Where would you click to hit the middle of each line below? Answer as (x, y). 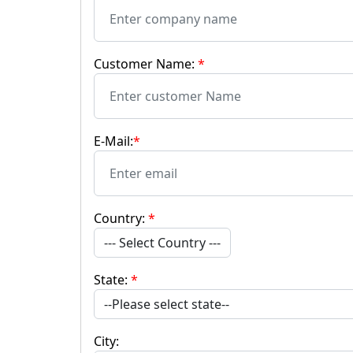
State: (112, 280)
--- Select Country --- (162, 243)
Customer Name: (146, 64)
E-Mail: (113, 141)
